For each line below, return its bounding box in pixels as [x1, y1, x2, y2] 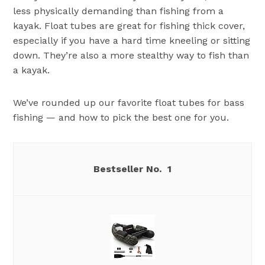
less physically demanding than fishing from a [13, 5, 224, 17]
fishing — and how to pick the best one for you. [13, 112, 230, 124]
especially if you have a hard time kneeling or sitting [13, 35, 251, 47]
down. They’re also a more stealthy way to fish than [13, 50, 250, 62]
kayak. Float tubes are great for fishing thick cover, [13, 20, 245, 32]
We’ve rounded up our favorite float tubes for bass [13, 97, 245, 109]
